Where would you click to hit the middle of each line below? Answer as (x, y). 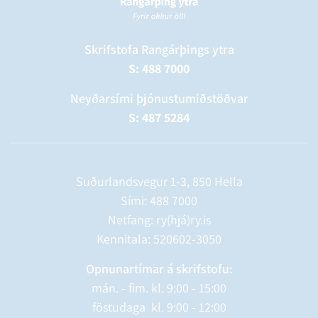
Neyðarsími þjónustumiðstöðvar (159, 98)
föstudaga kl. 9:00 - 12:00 (159, 307)
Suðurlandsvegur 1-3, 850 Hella (159, 181)
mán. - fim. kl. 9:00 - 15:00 (159, 288)
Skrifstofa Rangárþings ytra (159, 49)
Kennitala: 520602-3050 (159, 239)
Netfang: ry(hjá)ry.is (159, 220)
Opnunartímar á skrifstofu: (159, 269)
